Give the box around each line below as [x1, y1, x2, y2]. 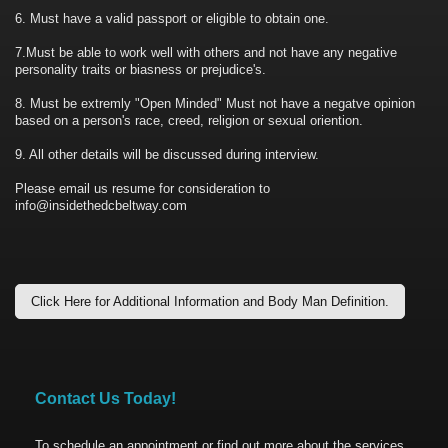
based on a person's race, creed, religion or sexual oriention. [15, 113, 363, 129]
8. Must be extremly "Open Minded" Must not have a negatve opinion [15, 96, 415, 112]
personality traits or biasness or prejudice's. [15, 62, 266, 78]
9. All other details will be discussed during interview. [15, 147, 319, 163]
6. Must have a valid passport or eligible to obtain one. [15, 11, 329, 27]
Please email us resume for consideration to [15, 181, 270, 197]
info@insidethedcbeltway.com [15, 198, 187, 214]
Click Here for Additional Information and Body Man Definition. [31, 294, 389, 310]
